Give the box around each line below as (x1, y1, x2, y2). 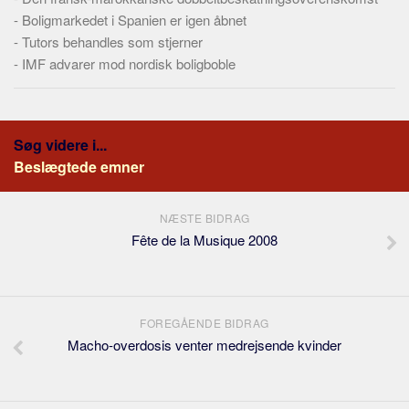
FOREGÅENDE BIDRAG (140, 315, 269, 330)
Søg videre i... (14, 134, 107, 155)
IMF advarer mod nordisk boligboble (22, 54, 236, 73)
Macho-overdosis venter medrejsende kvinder (68, 335, 341, 354)
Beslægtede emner (14, 156, 144, 177)
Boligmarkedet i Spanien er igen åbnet (22, 10, 246, 29)
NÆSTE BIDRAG (159, 210, 250, 225)
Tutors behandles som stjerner (22, 32, 203, 51)
